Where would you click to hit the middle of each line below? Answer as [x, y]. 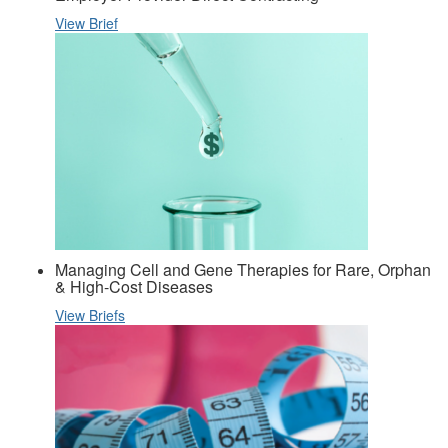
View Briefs [90, 314]
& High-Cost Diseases [134, 286]
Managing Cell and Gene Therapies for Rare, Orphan [243, 269]
